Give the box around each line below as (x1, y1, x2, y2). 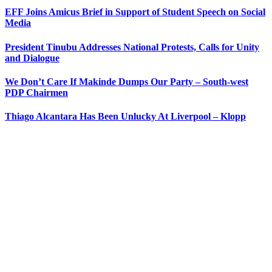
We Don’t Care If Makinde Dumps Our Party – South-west (5, 76, 248, 87)
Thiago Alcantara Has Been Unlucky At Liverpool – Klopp (5, 111, 246, 122)
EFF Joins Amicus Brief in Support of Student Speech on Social (5, 7, 265, 18)
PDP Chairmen (5, 87, 68, 98)
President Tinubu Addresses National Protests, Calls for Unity (5, 41, 259, 52)
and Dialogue (5, 52, 59, 63)
